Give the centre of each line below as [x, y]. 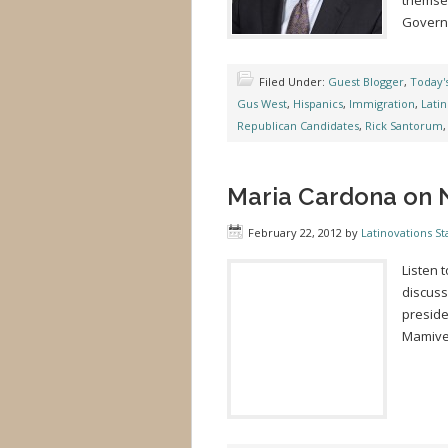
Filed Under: [293, 81]
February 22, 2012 [295, 232]
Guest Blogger [366, 81]
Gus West [262, 103]
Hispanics [318, 103]
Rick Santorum [404, 125]
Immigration [382, 103]
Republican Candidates [298, 125]
